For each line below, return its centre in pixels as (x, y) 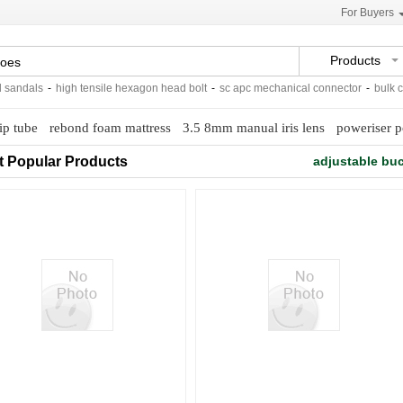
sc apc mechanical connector (271, 88)
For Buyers (367, 13)
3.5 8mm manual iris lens (253, 128)
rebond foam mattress (110, 128)
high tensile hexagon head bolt (112, 88)
